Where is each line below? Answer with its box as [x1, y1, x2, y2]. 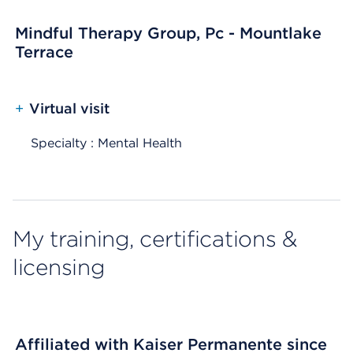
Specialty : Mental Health [31, 136, 182, 150]
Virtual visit [29, 100, 110, 117]
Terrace [15, 43, 73, 61]
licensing [13, 254, 105, 281]
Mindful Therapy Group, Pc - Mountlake [15, 24, 321, 43]
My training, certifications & [13, 225, 297, 252]
